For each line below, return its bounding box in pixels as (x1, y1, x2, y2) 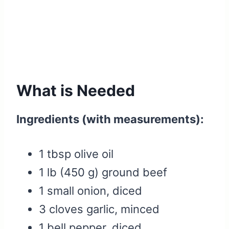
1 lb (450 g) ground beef (39, 166, 167, 179)
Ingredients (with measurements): (16, 112, 204, 126)
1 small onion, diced (39, 184, 142, 198)
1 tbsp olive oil (39, 147, 113, 161)
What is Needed (16, 81, 135, 100)
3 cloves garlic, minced (39, 202, 159, 216)
